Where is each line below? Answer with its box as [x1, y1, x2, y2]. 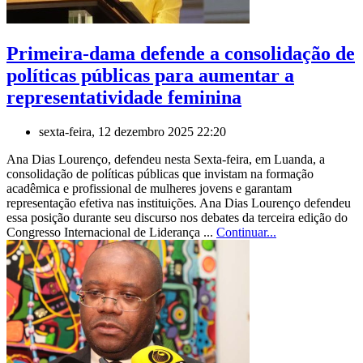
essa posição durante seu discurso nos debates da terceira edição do [6, 210, 348, 224]
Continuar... [216, 224, 276, 239]
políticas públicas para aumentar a [6, 65, 294, 87]
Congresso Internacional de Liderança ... [6, 224, 216, 239]
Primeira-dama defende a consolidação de [6, 43, 355, 65]
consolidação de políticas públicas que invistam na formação [6, 166, 314, 181]
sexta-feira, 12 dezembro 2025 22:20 [39, 124, 226, 139]
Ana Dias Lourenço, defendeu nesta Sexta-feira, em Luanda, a [6, 152, 325, 166]
